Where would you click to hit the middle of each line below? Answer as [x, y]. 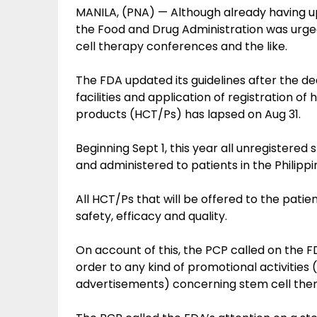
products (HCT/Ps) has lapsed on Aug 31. [188, 114]
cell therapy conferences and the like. [181, 46]
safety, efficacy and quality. [151, 216]
